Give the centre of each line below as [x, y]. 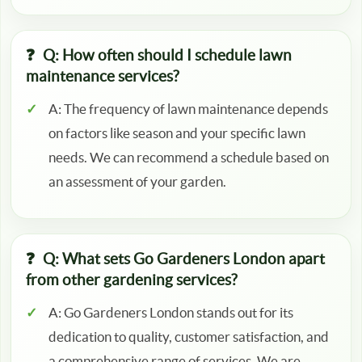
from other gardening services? [132, 280]
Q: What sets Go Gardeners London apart [184, 259]
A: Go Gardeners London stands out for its [171, 313]
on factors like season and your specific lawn [177, 133]
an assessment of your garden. [137, 182]
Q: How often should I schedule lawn [167, 56]
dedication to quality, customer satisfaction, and [189, 337]
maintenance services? [103, 77]
